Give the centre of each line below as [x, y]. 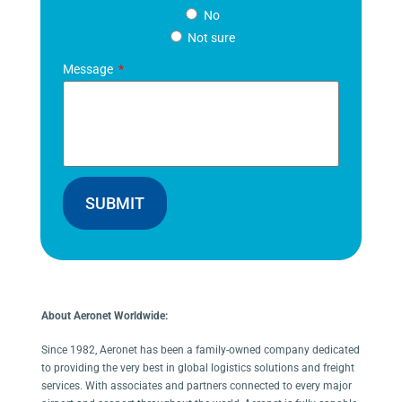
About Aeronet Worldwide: [104, 316]
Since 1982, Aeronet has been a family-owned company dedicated [200, 350]
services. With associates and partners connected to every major [196, 386]
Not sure [212, 39]
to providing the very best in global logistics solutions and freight [197, 368]
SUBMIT [114, 203]
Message [89, 70]
